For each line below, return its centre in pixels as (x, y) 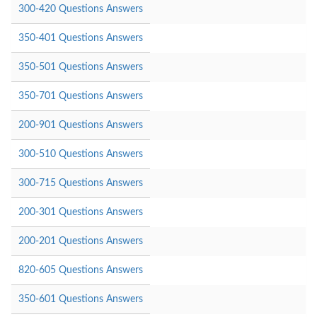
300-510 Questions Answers (81, 154)
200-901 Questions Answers (81, 125)
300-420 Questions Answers (81, 9)
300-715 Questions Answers (81, 183)
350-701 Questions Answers (81, 96)
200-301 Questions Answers (81, 212)
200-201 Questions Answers (81, 241)
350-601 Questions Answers (81, 299)
